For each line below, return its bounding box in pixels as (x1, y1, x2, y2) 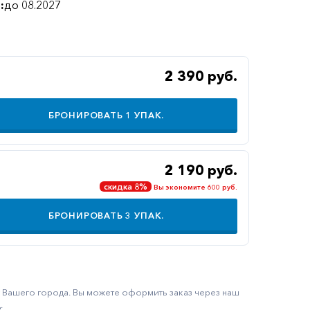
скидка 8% (104, 181, 147, 192)
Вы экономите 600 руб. (154, 183, 237, 192)
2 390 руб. (165, 67, 237, 84)
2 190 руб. (165, 161, 237, 179)
